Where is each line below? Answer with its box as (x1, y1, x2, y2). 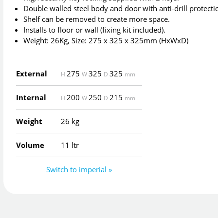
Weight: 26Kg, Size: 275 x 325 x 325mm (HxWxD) (23, 36, 189, 46)
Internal (16, 92, 47, 103)
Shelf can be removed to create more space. (23, 14, 170, 24)
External (16, 69, 48, 79)
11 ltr (61, 140, 79, 150)
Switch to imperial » (46, 164, 112, 174)
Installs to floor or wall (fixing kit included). (23, 25, 166, 35)
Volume (16, 140, 45, 150)
